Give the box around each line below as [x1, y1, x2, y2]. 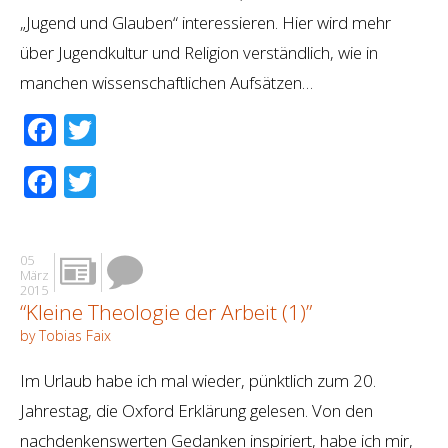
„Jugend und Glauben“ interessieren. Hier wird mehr [20, 11, 391, 35]
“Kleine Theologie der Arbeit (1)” [20, 298, 312, 327]
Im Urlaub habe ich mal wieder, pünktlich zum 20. [20, 369, 376, 393]
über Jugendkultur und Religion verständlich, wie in [20, 41, 378, 65]
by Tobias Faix [20, 326, 111, 346]
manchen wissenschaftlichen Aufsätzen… [20, 71, 313, 95]
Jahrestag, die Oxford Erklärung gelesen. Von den [20, 399, 373, 423]
